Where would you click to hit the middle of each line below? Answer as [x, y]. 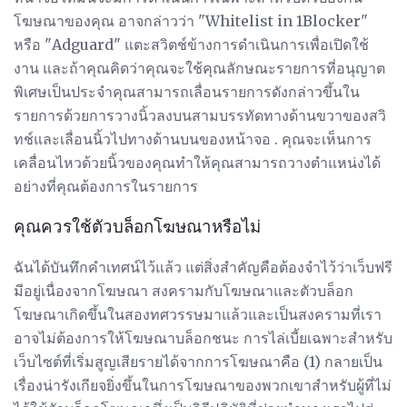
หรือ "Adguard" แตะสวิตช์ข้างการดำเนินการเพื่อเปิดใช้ [191, 44]
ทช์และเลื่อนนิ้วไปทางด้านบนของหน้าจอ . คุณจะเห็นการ [193, 139]
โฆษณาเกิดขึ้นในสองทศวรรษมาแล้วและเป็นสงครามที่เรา [198, 315]
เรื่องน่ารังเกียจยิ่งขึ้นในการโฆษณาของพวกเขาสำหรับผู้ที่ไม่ [203, 386]
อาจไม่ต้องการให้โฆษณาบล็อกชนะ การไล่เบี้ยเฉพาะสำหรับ [203, 338]
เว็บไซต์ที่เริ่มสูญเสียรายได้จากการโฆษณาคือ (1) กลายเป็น [198, 362]
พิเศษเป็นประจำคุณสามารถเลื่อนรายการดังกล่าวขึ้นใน [187, 91]
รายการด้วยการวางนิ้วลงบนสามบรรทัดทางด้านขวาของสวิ [200, 115]
